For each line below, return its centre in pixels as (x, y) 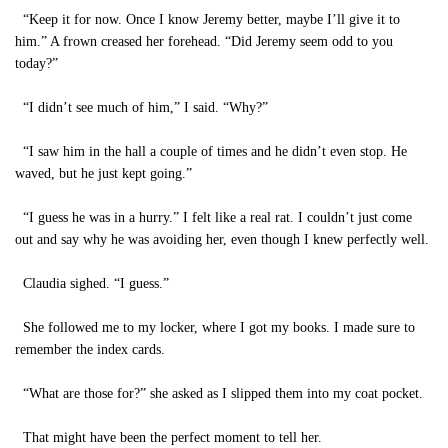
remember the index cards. (90, 349)
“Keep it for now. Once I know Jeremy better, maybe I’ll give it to (207, 19)
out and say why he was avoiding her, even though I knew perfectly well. (222, 239)
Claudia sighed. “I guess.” (92, 283)
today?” (36, 63)
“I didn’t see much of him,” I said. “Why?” (141, 107)
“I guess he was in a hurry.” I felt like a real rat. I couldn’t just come (213, 217)
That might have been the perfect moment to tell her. (168, 437)
